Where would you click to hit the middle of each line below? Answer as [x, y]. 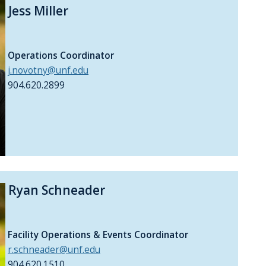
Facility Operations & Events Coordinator [97, 235]
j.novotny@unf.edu [48, 71]
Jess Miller [37, 10]
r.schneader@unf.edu [54, 250]
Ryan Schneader [55, 190]
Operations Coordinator [60, 56]
